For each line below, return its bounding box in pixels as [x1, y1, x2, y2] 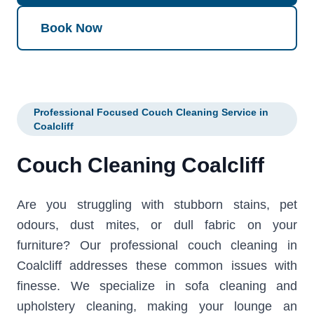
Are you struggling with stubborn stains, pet [17, 198, 297, 212]
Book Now [41, 20, 102, 35]
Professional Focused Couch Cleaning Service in [34, 107, 268, 118]
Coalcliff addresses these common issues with [17, 259, 297, 273]
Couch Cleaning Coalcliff [17, 153, 264, 177]
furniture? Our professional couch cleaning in [17, 238, 297, 253]
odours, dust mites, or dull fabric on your [17, 218, 297, 233]
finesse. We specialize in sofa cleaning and [17, 279, 297, 294]
